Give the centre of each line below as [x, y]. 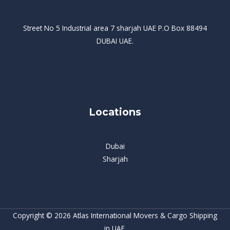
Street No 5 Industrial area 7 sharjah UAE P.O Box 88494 [115, 28]
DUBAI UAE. [115, 41]
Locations [115, 112]
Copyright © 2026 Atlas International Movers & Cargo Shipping [115, 215]
